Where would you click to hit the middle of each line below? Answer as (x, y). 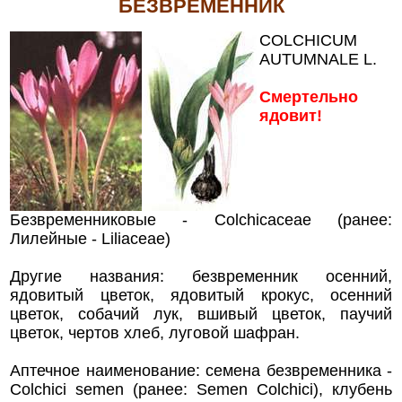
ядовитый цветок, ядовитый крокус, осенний (201, 295)
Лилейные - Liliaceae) (90, 238)
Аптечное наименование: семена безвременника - (201, 370)
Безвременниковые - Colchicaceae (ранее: (201, 219)
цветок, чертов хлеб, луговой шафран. (155, 332)
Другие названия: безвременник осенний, (201, 276)
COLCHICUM (308, 40)
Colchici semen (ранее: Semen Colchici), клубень (201, 389)
